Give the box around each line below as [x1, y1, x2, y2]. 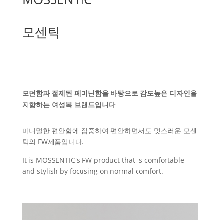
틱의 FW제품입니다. [22, 137, 84, 146]
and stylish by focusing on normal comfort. [22, 166, 163, 176]
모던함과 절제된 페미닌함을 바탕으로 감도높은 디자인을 [22, 88, 197, 98]
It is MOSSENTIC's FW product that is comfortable [22, 155, 184, 165]
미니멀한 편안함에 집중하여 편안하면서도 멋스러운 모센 [22, 126, 197, 135]
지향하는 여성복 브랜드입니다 [22, 100, 115, 109]
